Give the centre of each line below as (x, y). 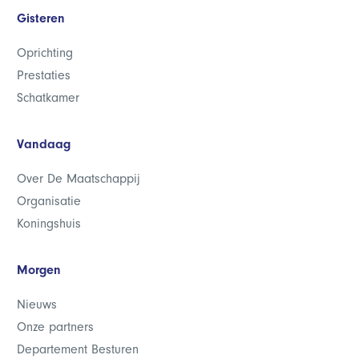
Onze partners (55, 327)
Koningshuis (49, 224)
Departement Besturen (78, 349)
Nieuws (37, 305)
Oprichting (45, 53)
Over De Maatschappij (79, 179)
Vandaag (44, 144)
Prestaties (44, 75)
